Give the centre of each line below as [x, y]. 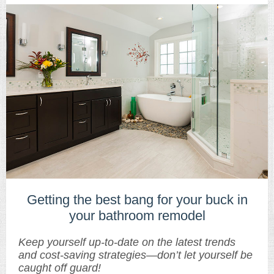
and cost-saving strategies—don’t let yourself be [135, 255]
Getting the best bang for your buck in [137, 200]
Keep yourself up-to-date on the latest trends [127, 242]
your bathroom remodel [137, 216]
